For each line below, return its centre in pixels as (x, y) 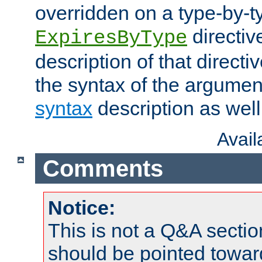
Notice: (82, 208)
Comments (103, 168)
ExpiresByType (111, 38)
